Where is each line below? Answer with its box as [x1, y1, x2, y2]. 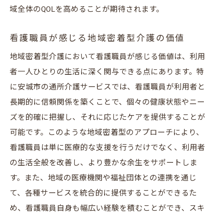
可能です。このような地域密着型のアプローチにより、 [10, 128, 204, 137]
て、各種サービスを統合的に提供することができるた [10, 189, 197, 198]
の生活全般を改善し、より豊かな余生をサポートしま [10, 158, 197, 168]
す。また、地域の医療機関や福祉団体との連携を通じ [10, 174, 197, 183]
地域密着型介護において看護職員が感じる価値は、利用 [10, 52, 205, 62]
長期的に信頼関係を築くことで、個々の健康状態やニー [10, 98, 205, 107]
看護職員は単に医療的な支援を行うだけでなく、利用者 [10, 143, 205, 153]
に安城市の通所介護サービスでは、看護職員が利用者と [10, 83, 205, 92]
